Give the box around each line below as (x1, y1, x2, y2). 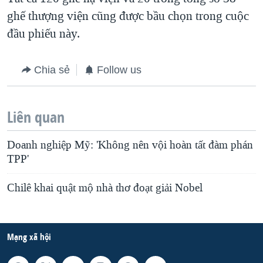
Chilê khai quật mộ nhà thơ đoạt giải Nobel (7, 181, 203, 195)
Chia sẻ (34, 64, 70, 76)
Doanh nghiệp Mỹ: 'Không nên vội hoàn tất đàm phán (7, 138, 253, 153)
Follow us (97, 64, 141, 76)
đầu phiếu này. (7, 25, 80, 42)
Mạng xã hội (7, 231, 51, 244)
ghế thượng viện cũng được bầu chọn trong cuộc (7, 8, 249, 25)
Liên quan (7, 107, 65, 128)
